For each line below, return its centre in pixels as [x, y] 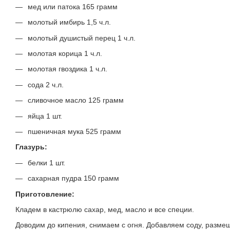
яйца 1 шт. [46, 116]
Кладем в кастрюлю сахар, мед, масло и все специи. [105, 209]
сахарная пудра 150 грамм [73, 178]
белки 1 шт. [47, 162]
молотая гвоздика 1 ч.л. [69, 69]
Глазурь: [31, 147]
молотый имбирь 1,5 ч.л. [70, 22]
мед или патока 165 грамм [74, 6]
